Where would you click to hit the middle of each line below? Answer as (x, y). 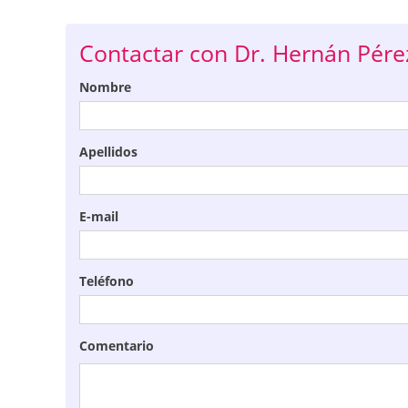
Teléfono (107, 281)
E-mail (99, 217)
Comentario (117, 346)
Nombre (105, 87)
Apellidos (108, 152)
